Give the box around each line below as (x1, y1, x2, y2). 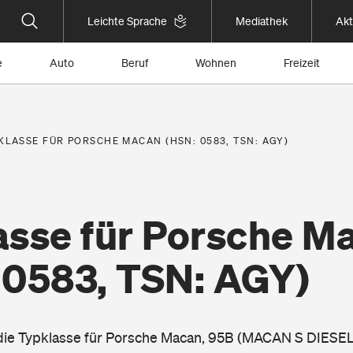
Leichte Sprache (87, 15, 167, 28)
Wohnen (195, 57, 236, 69)
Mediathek (236, 15, 288, 28)
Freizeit (284, 57, 320, 69)
